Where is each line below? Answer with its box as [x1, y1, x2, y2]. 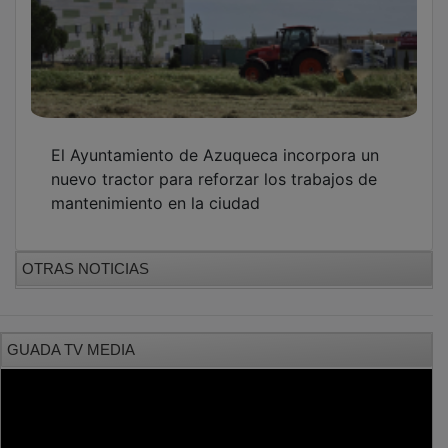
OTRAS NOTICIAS [22, 245, 149, 263]
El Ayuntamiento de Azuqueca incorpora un [51, 130, 379, 151]
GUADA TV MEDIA [7, 326, 135, 344]
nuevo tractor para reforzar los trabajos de [51, 154, 377, 175]
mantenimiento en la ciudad [51, 178, 260, 199]
